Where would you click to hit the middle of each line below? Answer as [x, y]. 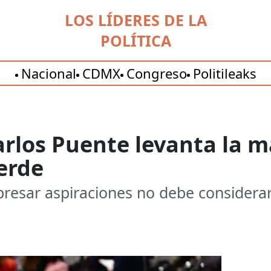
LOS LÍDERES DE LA [135, 20]
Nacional [48, 73]
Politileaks [224, 73]
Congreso [156, 73]
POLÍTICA [135, 41]
